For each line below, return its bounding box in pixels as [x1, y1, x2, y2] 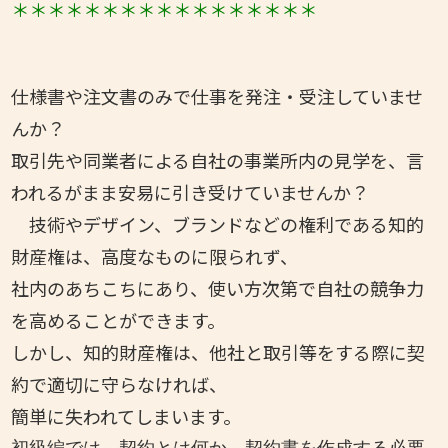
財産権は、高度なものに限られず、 [11, 242, 299, 269]
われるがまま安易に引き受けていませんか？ [11, 178, 370, 205]
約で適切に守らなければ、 [11, 370, 228, 397]
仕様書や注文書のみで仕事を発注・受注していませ [11, 82, 424, 109]
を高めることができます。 [11, 306, 226, 333]
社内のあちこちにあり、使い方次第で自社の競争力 [11, 274, 425, 301]
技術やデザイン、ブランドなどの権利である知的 [11, 210, 425, 237]
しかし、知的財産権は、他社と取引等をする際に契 [11, 338, 426, 365]
